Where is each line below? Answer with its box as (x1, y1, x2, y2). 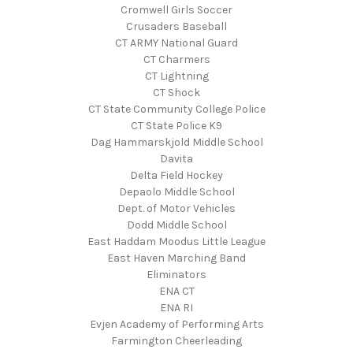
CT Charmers (143, 53, 210, 67)
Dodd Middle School (126, 218, 227, 232)
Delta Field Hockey (130, 169, 223, 183)
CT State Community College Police (87, 102, 266, 117)
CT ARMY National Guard (115, 36, 238, 50)
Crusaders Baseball (126, 20, 227, 34)
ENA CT (158, 284, 195, 299)
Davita (160, 152, 193, 166)
